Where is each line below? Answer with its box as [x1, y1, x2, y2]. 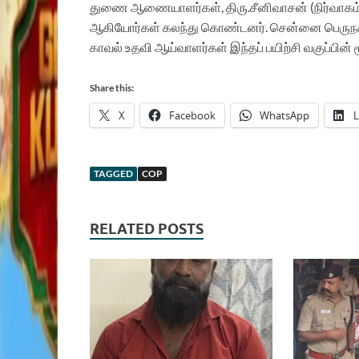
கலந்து [163, 19, 199, 35]
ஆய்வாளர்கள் [155, 39, 228, 55]
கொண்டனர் [201, 19, 265, 35]
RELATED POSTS [90, 220, 204, 238]
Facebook [169, 108, 216, 123]
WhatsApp [260, 108, 309, 123]
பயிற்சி [266, 39, 301, 55]
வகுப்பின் [304, 39, 352, 55]
